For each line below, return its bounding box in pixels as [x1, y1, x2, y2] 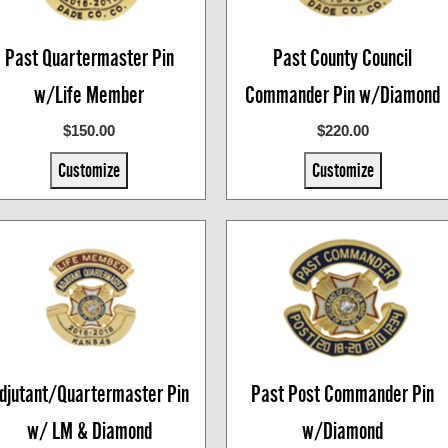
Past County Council [273, 45, 413, 71]
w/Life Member [34, 82, 145, 108]
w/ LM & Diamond [26, 418, 152, 444]
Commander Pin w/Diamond [245, 82, 441, 108]
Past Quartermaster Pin [4, 45, 174, 71]
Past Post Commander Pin [251, 381, 435, 407]
